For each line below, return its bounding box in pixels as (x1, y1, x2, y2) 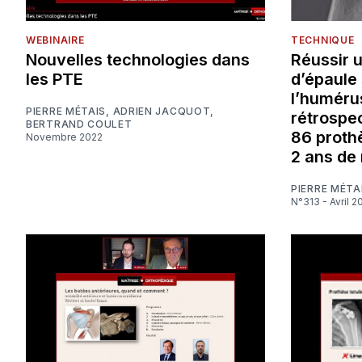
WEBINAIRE (26, 34, 85, 47)
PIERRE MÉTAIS (26, 105, 107, 118)
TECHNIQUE (291, 34, 355, 47)
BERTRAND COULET (26, 118, 133, 131)
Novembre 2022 (33, 131, 103, 144)
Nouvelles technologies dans (26, 50, 250, 70)
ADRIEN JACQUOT (112, 105, 211, 118)
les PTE (26, 69, 83, 90)
